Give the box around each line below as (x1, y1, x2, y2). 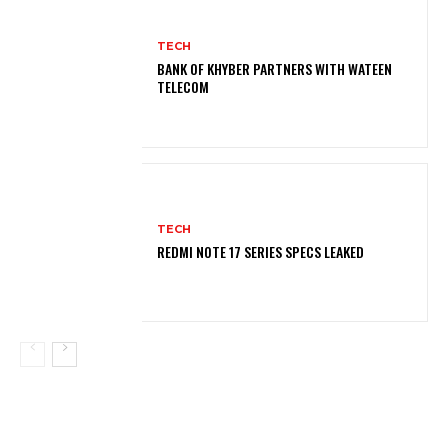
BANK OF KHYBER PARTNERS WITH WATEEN (157, 58, 393, 80)
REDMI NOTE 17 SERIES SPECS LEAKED (157, 241, 365, 263)
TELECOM (157, 76, 210, 98)
